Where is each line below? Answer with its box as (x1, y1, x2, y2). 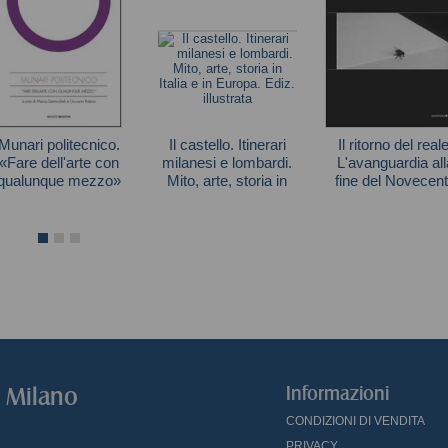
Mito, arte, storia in (167, 172, 287, 189)
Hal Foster (365, 195, 425, 210)
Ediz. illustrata (181, 208, 273, 225)
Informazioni (286, 383, 389, 404)
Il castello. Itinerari (168, 136, 286, 153)
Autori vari (29, 195, 89, 210)
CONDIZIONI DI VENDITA (286, 414, 425, 428)
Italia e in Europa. (171, 190, 283, 207)
